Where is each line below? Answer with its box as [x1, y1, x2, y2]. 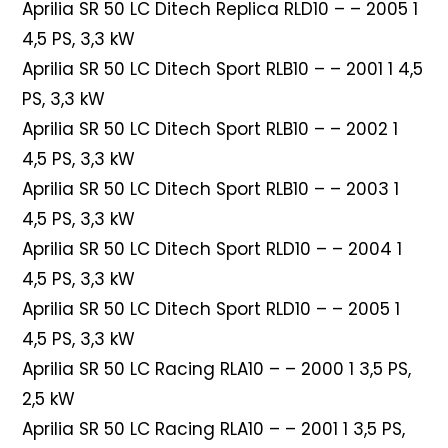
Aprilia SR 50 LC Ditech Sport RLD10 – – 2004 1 [22, 236, 403, 261]
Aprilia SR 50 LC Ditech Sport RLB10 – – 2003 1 [22, 176, 400, 201]
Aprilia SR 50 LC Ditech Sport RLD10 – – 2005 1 [22, 296, 401, 321]
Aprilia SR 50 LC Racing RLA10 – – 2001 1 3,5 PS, [22, 416, 406, 441]
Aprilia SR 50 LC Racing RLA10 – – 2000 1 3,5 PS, [22, 356, 412, 381]
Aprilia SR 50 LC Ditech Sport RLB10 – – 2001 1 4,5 [22, 56, 424, 81]
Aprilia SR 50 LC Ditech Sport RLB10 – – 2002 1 [22, 116, 399, 141]
